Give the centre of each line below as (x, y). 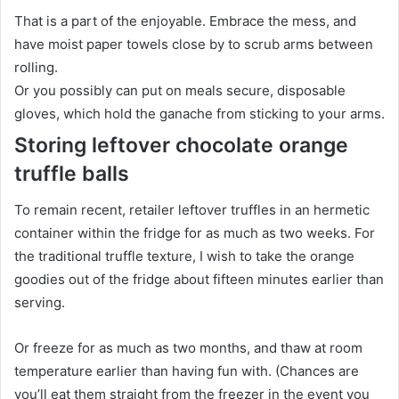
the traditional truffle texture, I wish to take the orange (184, 256)
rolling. (36, 68)
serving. (40, 302)
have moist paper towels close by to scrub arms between (194, 45)
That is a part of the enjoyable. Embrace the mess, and (185, 21)
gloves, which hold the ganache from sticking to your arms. (199, 114)
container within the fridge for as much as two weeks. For (195, 232)
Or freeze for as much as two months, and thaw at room (188, 347)
